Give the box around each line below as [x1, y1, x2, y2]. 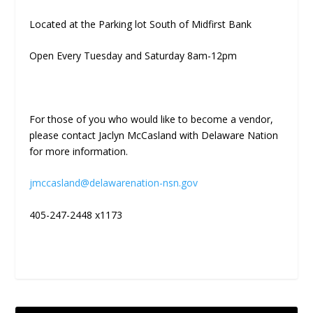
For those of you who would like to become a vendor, [29, 112, 274, 126]
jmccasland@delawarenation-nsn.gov [29, 176, 198, 190]
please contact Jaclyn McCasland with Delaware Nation [29, 128, 279, 142]
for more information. [29, 144, 129, 158]
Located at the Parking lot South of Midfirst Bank [29, 17, 252, 31]
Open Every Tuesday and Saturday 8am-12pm [29, 49, 238, 63]
